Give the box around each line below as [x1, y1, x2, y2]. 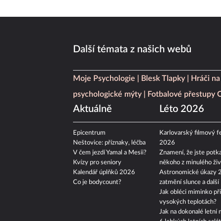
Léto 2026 [159, 104, 204, 114]
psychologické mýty [73, 90, 142, 99]
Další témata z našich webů [73, 44, 191, 55]
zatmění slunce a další [159, 179, 219, 186]
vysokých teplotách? [159, 199, 217, 206]
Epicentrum [73, 130, 106, 137]
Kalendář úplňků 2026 [73, 169, 135, 176]
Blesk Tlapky [141, 74, 185, 83]
